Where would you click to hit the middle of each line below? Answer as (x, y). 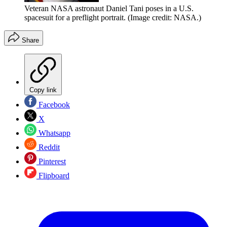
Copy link (43, 90)
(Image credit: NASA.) (164, 17)
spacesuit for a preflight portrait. (75, 17)
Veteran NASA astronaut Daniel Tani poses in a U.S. (109, 8)
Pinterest (51, 161)
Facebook (53, 104)
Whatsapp (53, 133)
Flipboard (53, 175)
